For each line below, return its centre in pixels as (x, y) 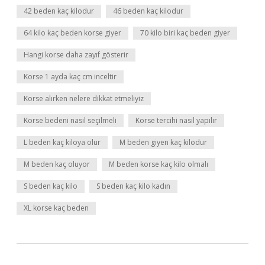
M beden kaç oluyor (57, 164)
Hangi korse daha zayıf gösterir (76, 55)
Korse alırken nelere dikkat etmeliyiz (84, 98)
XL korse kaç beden (56, 208)
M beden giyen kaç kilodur (163, 142)
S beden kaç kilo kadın (133, 186)
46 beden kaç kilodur (148, 11)
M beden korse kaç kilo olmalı (159, 164)
